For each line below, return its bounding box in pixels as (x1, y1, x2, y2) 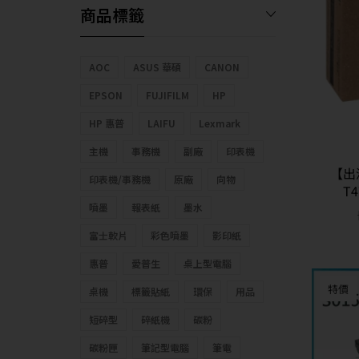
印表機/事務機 (89, 172, 151, 187)
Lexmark (199, 116, 240, 131)
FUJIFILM (146, 88, 189, 103)
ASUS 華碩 (133, 60, 181, 75)
